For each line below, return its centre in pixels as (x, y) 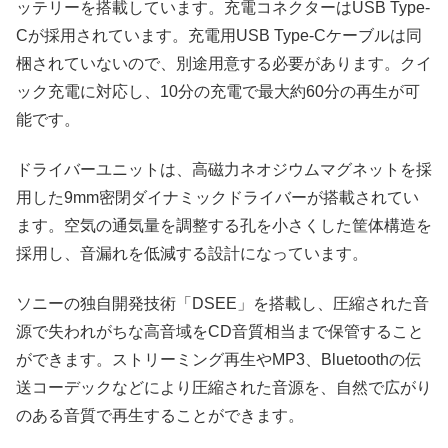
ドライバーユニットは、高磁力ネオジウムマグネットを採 (224, 170)
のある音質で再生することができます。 (160, 416)
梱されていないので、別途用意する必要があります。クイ (224, 63)
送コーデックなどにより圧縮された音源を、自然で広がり (224, 388)
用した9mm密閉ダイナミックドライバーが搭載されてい (217, 198)
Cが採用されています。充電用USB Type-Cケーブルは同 (219, 35)
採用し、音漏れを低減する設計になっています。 (192, 254)
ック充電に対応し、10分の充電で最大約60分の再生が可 (218, 91)
